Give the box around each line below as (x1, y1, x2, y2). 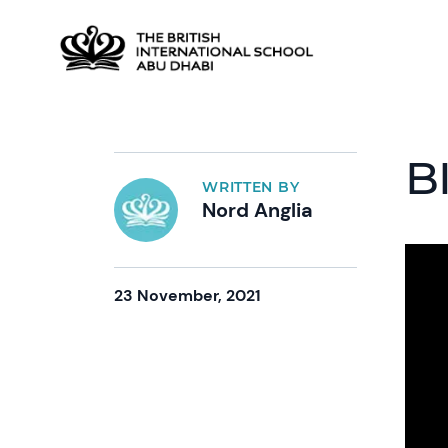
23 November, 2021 (114, 285, 262, 306)
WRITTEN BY (202, 178, 300, 196)
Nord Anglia (202, 197, 314, 223)
